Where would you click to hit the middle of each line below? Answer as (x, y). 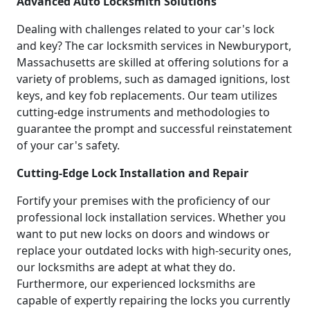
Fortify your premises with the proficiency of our (144, 200)
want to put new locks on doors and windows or (143, 234)
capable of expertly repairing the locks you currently (153, 300)
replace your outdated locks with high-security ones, (154, 250)
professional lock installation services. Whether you (151, 217)
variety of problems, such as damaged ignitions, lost (153, 79)
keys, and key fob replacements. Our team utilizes (147, 95)
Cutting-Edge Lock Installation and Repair (133, 173)
